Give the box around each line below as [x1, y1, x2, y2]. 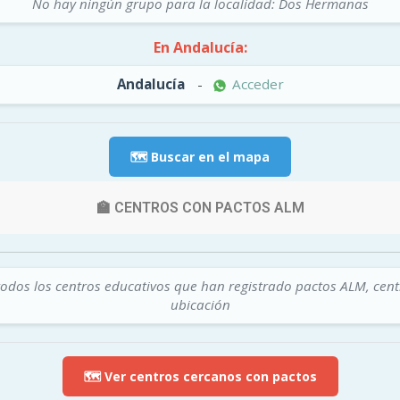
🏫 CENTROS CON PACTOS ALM [96, 198, 304, 216]
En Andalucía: [153, 37, 247, 57]
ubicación [170, 295, 230, 313]
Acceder [228, 75, 284, 93]
